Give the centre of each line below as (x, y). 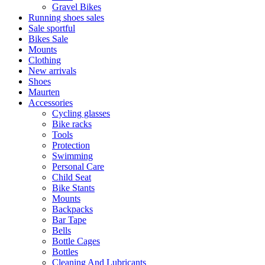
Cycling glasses (81, 113)
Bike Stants (73, 188)
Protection (71, 145)
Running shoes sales (66, 17)
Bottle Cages (76, 241)
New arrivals (52, 71)
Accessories (51, 103)
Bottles (65, 252)
